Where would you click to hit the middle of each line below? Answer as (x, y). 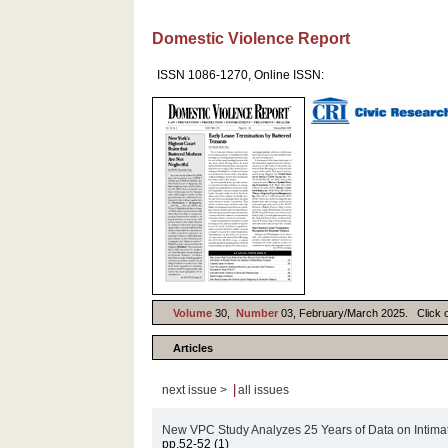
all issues (264, 390)
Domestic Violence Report (251, 38)
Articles (193, 347)
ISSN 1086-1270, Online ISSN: (241, 75)
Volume (193, 312)
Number (259, 312)
